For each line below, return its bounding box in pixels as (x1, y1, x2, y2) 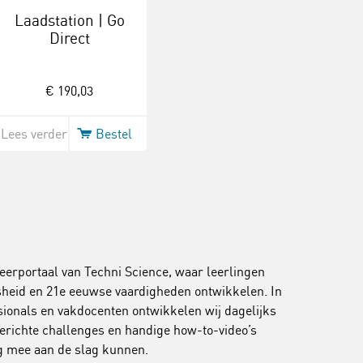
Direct (49, 28, 90, 48)
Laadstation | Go (14, 11, 125, 30)
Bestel (96, 126, 133, 142)
